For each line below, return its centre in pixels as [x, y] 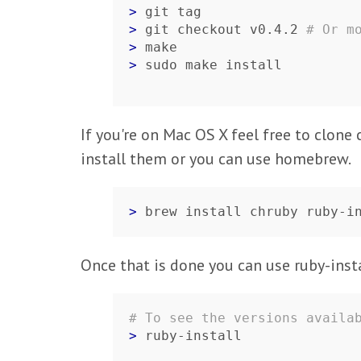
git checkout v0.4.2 [226, 29]
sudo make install [214, 65]
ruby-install [193, 336]
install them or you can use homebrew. [216, 159]
